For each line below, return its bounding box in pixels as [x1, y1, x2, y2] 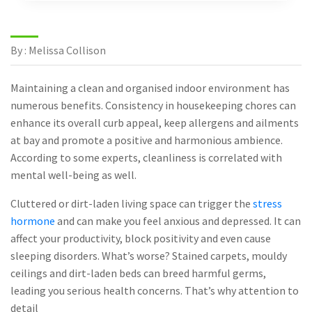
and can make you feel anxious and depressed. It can [55, 213, 301, 228]
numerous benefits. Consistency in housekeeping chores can [10, 97, 296, 112]
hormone [10, 213, 55, 228]
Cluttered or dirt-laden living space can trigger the [10, 196, 253, 210]
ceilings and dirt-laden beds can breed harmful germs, [10, 265, 266, 280]
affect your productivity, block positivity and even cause [10, 231, 271, 245]
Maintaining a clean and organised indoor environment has [10, 80, 290, 95]
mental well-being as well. [10, 167, 136, 182]
